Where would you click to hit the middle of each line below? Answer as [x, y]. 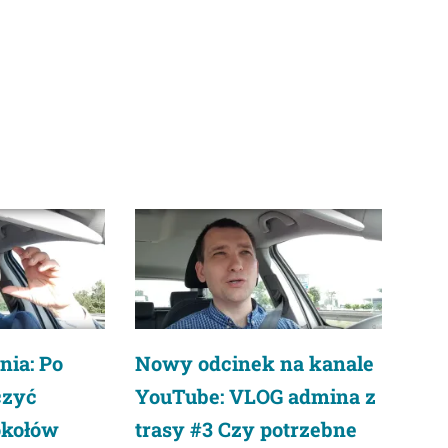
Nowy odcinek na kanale [255, 362]
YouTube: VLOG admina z [256, 395]
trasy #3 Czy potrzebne [246, 428]
